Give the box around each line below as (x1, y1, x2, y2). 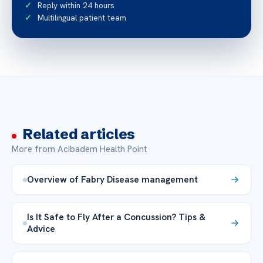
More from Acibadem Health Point (12, 143, 147, 155)
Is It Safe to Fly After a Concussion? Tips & (27, 211, 205, 223)
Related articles (22, 126, 136, 143)
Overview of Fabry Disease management (27, 173, 198, 186)
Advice (27, 222, 55, 235)
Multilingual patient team (38, 12, 126, 23)
